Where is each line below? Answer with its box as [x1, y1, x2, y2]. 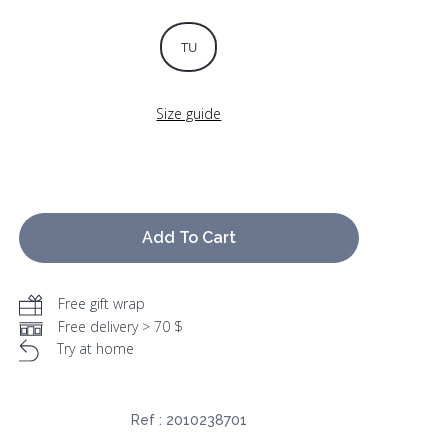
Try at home [56, 339, 134, 359]
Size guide [156, 104, 222, 124]
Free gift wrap [57, 294, 145, 314]
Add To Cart [141, 228, 236, 248]
